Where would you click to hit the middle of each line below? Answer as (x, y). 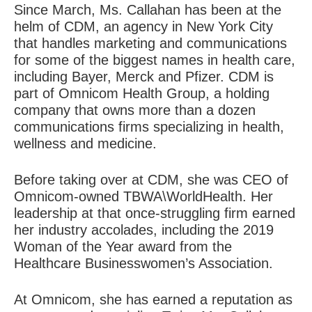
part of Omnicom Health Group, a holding (142, 94)
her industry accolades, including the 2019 (144, 230)
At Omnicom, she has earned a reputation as (153, 300)
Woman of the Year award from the (123, 247)
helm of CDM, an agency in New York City (143, 27)
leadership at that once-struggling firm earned (155, 213)
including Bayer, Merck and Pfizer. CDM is (144, 77)
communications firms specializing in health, (149, 127)
